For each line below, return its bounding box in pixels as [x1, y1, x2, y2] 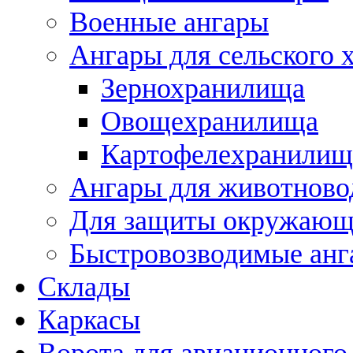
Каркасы [38, 303, 140, 336]
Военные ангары [69, 6, 269, 38]
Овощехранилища [101, 105, 318, 137]
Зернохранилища [101, 72, 305, 104]
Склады [38, 270, 130, 303]
